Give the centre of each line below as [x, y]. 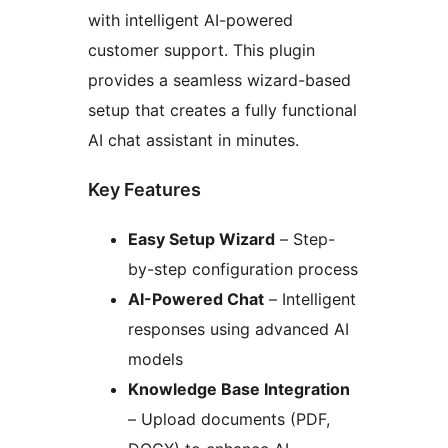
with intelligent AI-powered [190, 20]
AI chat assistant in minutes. [193, 140]
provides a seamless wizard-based [219, 80]
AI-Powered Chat [196, 299]
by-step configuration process [243, 269]
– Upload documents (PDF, [229, 419]
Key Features [144, 190]
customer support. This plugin [201, 50]
